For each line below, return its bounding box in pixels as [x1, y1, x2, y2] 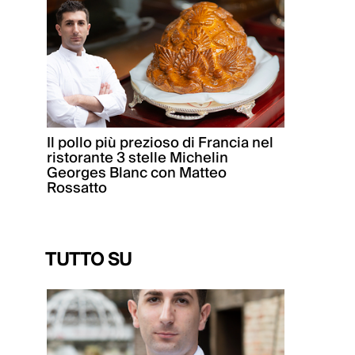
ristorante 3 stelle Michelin [47, 145, 228, 170]
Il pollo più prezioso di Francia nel [47, 130, 273, 155]
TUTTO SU [45, 244, 132, 275]
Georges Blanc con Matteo [47, 160, 227, 185]
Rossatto [47, 175, 107, 200]
